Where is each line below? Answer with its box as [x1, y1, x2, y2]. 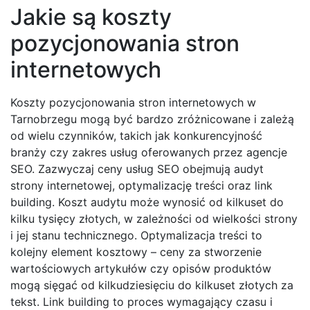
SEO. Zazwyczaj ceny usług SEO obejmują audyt [10, 161, 264, 176]
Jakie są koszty [10, 3, 172, 30]
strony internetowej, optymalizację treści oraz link [10, 178, 273, 192]
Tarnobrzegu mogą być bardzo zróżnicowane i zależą [10, 111, 294, 126]
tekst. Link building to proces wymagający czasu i [10, 294, 273, 309]
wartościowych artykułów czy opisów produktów [10, 261, 271, 275]
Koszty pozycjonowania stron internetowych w [10, 95, 256, 109]
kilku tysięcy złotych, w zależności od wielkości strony [10, 211, 298, 226]
